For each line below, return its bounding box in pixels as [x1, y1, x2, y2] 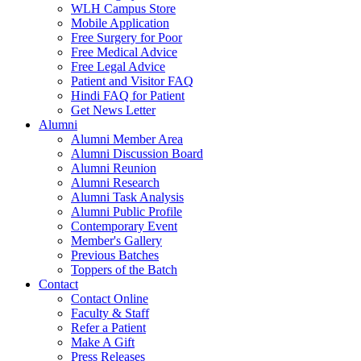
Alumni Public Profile [71, 204, 182, 218]
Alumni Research [71, 175, 160, 189]
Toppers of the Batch [71, 262, 177, 276]
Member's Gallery [71, 233, 162, 247]
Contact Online [71, 291, 148, 305]
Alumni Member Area [71, 131, 183, 146]
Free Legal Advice [71, 59, 165, 73]
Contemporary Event [71, 218, 177, 233]
